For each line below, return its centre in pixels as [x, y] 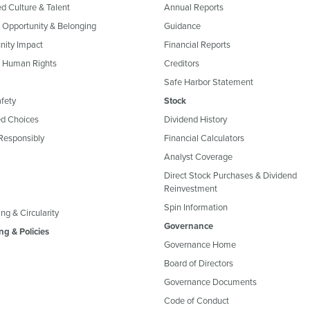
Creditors [182, 63]
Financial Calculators [204, 137]
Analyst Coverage [198, 156]
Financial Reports [197, 44]
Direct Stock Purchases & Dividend [230, 175]
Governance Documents [210, 281]
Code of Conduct [197, 300]
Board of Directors [199, 263]
